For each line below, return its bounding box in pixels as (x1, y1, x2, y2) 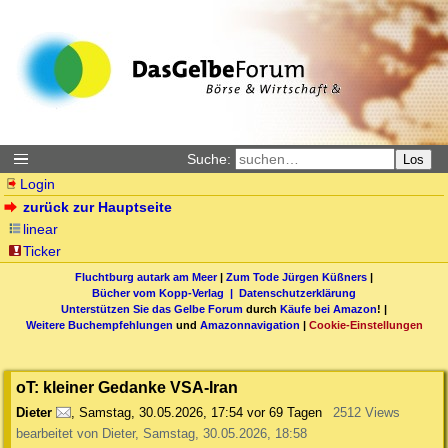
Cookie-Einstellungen (308, 318, 423, 331)
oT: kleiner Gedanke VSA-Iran (16, 378, 238, 397)
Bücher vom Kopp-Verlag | (92, 286, 239, 299)
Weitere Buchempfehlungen (25, 318, 173, 331)
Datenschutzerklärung (239, 286, 356, 299)
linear (23, 221, 59, 237)
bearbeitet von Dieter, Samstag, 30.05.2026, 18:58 (16, 426, 307, 442)
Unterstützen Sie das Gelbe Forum (61, 302, 243, 315)
